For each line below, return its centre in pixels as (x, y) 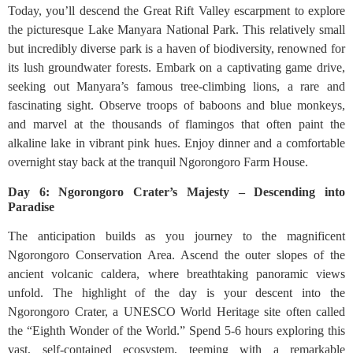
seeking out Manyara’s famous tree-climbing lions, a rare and (176, 86)
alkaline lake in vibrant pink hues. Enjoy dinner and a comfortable (176, 143)
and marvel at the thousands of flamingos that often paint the (176, 124)
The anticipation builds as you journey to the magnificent (176, 236)
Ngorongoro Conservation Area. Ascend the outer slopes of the (176, 255)
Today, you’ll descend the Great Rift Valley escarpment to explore (176, 11)
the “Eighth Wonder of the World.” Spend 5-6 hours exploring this (176, 331)
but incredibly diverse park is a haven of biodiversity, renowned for (176, 48)
